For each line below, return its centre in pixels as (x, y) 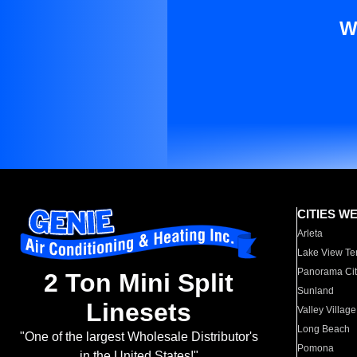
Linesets (139, 313)
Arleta (310, 233)
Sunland (316, 291)
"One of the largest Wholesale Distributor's (139, 337)
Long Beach (324, 329)
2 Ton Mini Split (139, 283)
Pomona (316, 348)
